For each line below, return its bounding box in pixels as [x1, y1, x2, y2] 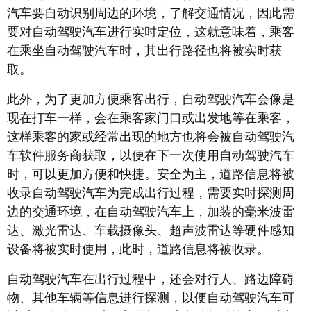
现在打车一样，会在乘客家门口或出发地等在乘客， [7, 111, 294, 126]
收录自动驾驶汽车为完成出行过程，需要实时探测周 [7, 186, 294, 201]
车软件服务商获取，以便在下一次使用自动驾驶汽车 [7, 149, 294, 163]
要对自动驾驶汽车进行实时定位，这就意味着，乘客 [7, 25, 294, 40]
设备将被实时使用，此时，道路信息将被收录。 [7, 242, 269, 257]
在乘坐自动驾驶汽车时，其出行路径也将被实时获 [7, 44, 282, 58]
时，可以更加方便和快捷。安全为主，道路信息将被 [7, 167, 294, 182]
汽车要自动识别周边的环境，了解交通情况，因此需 [7, 6, 294, 21]
